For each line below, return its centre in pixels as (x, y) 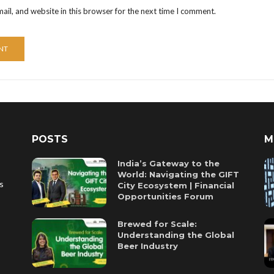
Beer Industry (148, 246)
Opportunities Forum (166, 196)
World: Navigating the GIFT (179, 174)
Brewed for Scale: (157, 224)
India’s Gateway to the (169, 163)
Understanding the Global (176, 235)
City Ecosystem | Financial (176, 185)
